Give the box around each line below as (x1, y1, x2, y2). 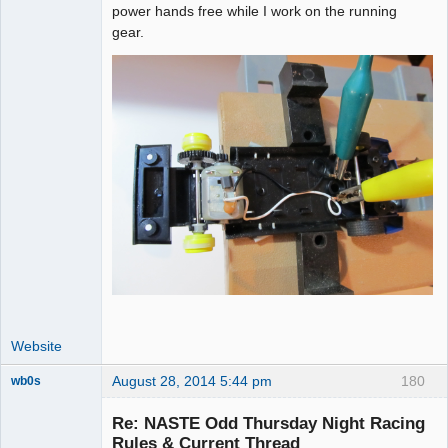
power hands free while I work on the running (112, 2, 397, 19)
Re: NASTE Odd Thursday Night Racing (112, 412, 425, 433)
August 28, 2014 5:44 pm (112, 373, 272, 390)
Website (11, 338, 62, 355)
